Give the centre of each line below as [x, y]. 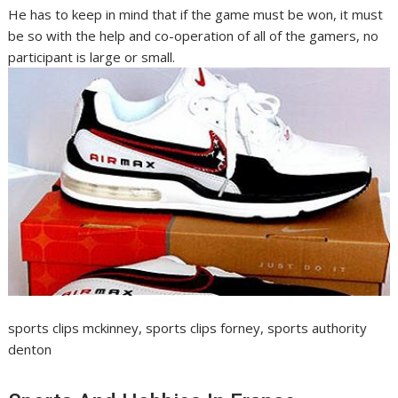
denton [30, 349]
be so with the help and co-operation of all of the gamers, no [194, 36]
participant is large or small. [92, 57]
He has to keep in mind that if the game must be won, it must [196, 15]
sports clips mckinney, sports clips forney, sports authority [188, 327]
